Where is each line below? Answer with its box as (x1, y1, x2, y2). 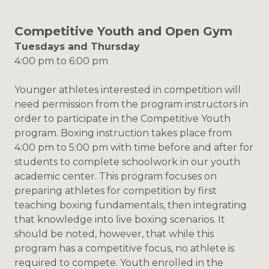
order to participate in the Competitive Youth (14, 113, 231, 125)
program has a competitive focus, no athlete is (14, 243, 234, 255)
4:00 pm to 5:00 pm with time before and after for (14, 142, 253, 154)
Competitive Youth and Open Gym (14, 24, 232, 39)
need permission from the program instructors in (14, 98, 248, 110)
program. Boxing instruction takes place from (14, 127, 232, 139)
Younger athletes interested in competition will (14, 84, 241, 96)
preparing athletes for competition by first (14, 185, 217, 197)
